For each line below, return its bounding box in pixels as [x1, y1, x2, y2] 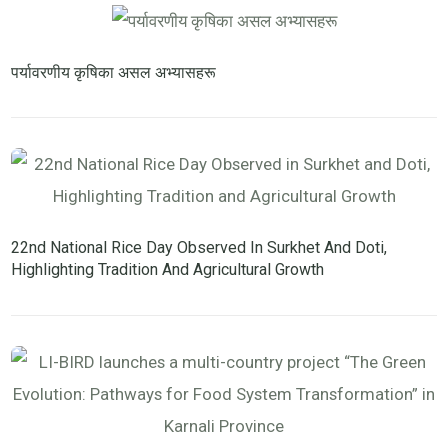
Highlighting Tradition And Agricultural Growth [11, 260, 325, 280]
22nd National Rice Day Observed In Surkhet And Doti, [11, 238, 388, 258]
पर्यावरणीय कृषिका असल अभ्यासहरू [11, 62, 217, 82]
